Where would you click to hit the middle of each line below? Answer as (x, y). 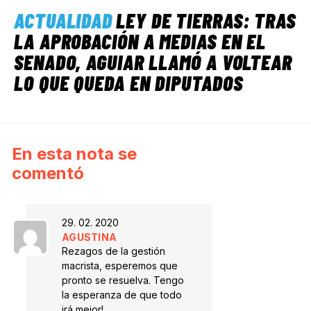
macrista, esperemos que (120, 266)
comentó (48, 174)
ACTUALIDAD (63, 20)
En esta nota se (74, 154)
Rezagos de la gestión (114, 251)
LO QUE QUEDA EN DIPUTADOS (128, 82)
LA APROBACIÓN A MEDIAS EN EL (140, 41)
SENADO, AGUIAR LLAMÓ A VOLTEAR (153, 61)
